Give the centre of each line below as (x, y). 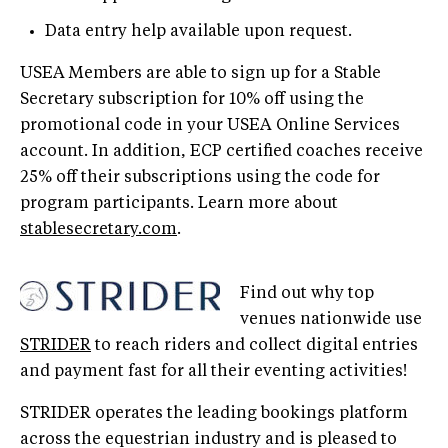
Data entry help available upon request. (198, 31)
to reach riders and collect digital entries (254, 345)
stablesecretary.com (98, 229)
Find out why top (307, 293)
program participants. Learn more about (179, 203)
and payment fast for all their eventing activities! (213, 371)
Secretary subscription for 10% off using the (192, 99)
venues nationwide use (331, 319)
